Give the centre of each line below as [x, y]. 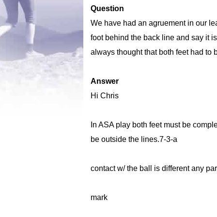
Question [107, 8]
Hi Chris [105, 96]
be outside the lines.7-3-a [134, 139]
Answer [105, 81]
